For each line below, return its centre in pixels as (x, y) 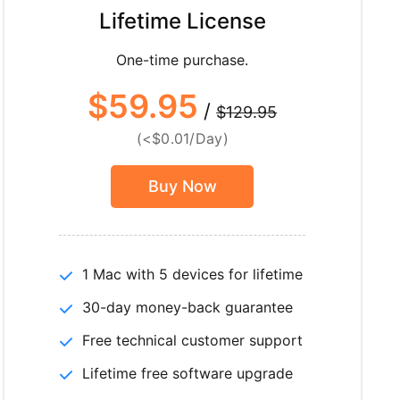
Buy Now (182, 186)
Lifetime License (182, 21)
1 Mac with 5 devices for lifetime (193, 274)
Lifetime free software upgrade (188, 373)
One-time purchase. (183, 60)
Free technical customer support (193, 340)
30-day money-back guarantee (188, 307)
